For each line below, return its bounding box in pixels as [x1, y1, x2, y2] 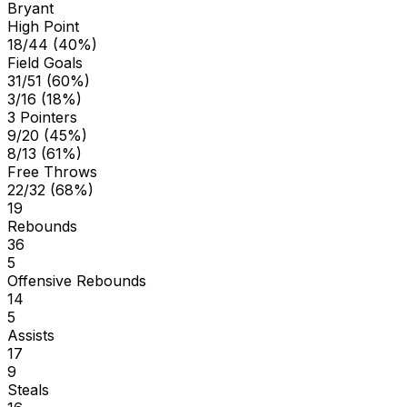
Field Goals [7, 53, 83, 72]
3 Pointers [7, 107, 77, 126]
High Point [7, 16, 79, 35]
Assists [7, 325, 55, 344]
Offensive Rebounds [7, 271, 146, 290]
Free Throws [7, 162, 97, 181]
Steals [7, 380, 49, 399]
